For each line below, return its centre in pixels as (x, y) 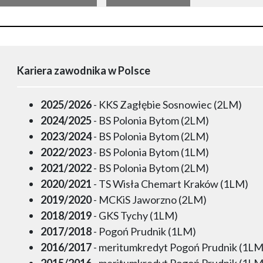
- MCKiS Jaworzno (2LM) (149, 199)
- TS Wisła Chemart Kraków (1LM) (170, 183)
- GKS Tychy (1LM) (135, 215)
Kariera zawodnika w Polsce (84, 70)
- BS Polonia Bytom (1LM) (151, 152)
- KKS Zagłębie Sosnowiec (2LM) (167, 104)
